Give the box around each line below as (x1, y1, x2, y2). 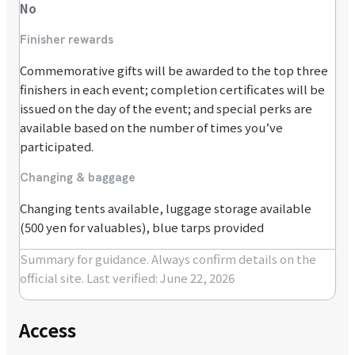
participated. (20, 138, 94, 155)
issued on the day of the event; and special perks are (20, 100, 312, 117)
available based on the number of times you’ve (20, 119, 283, 136)
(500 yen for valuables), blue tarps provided (20, 219, 264, 236)
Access (19, 317, 77, 343)
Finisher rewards (20, 32, 113, 48)
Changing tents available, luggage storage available (20, 200, 311, 217)
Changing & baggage (20, 170, 136, 186)
